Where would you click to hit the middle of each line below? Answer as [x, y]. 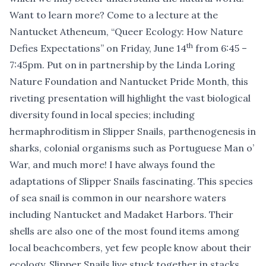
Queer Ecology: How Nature [179, 32]
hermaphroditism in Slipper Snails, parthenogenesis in [133, 132]
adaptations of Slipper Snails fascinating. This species [131, 181]
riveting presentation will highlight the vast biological [130, 98]
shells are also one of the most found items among [124, 231]
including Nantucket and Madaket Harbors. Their [121, 215]
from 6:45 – [220, 48]
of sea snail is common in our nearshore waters [118, 198]
